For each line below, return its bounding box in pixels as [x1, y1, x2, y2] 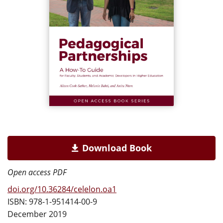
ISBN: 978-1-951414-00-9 [7, 196, 97, 207]
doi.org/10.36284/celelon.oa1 [7, 184, 116, 195]
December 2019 [7, 209, 67, 220]
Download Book [82, 142, 152, 154]
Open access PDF [7, 167, 67, 178]
